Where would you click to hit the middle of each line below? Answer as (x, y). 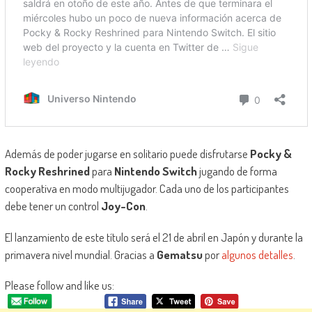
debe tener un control (53, 206)
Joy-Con (123, 206)
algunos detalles (257, 255)
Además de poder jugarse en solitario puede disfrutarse (127, 154)
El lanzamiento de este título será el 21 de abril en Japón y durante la (154, 237)
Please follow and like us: (59, 286)
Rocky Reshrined (47, 171)
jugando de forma (237, 171)
